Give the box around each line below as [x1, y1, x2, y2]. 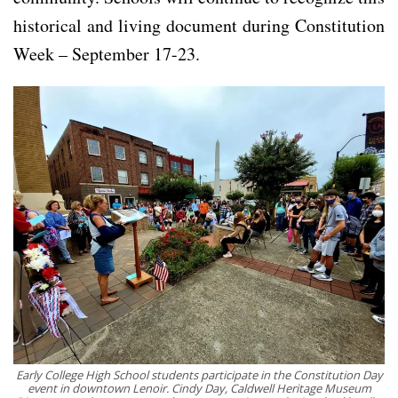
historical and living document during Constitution [13, 12, 385, 37]
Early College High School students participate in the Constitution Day [15, 367, 383, 384]
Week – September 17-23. [13, 41, 200, 66]
